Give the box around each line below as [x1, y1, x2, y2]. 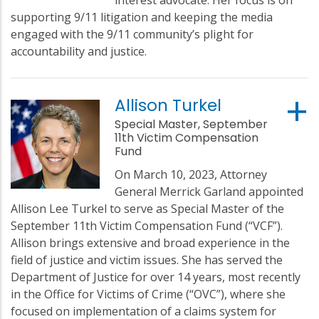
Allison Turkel [115, 93, 222, 117]
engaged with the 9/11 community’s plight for [11, 26, 253, 42]
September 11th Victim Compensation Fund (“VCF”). [11, 217, 283, 234]
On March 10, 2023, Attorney [115, 166, 268, 182]
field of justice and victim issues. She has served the [11, 251, 283, 268]
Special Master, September [115, 115, 268, 132]
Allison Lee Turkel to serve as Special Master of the [11, 200, 284, 216]
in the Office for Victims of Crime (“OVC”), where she [11, 286, 286, 302]
